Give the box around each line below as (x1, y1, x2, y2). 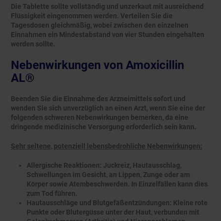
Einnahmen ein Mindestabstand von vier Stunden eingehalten (11, 31, 204, 39)
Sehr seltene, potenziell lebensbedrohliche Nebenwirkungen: (11, 142, 202, 150)
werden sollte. (11, 40, 55, 48)
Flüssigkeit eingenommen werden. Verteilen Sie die (11, 12, 173, 20)
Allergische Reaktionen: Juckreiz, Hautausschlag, (27, 161, 182, 170)
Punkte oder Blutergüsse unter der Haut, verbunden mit (27, 208, 199, 217)
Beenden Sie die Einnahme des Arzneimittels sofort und (11, 95, 185, 103)
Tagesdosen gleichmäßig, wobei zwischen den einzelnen (11, 21, 188, 30)
